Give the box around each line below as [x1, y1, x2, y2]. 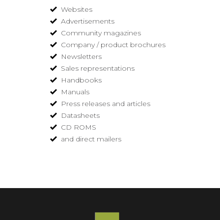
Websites [61, 5, 93, 14]
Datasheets [61, 111, 100, 120]
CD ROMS [61, 123, 97, 132]
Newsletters [61, 52, 102, 61]
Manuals [61, 87, 90, 96]
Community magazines [61, 28, 141, 37]
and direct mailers [61, 135, 122, 143]
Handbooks [61, 76, 102, 84]
